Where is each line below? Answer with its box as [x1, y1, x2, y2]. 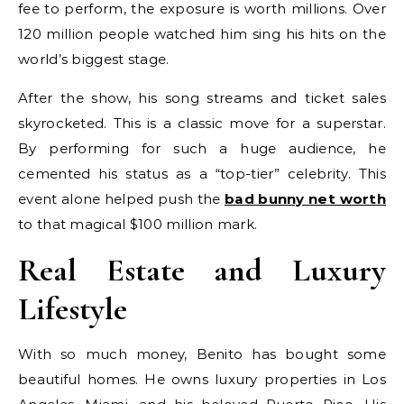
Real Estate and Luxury [18, 251, 386, 290]
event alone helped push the [18, 190, 225, 208]
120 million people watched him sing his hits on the [18, 25, 386, 43]
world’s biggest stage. [18, 50, 170, 69]
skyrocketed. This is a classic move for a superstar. [18, 115, 386, 133]
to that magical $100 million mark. [18, 216, 258, 234]
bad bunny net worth [224, 190, 387, 208]
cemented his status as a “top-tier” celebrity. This [18, 165, 386, 183]
